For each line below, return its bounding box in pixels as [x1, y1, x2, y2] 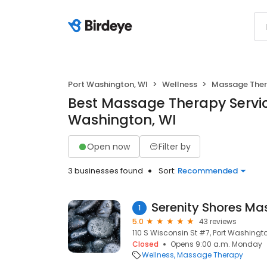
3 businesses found [68, 165, 143, 176]
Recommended [178, 165, 238, 176]
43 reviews [199, 216, 237, 226]
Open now [87, 140, 130, 153]
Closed [132, 239, 159, 249]
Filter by [159, 140, 191, 153]
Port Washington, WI [68, 79, 148, 90]
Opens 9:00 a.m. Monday [170, 239, 262, 249]
